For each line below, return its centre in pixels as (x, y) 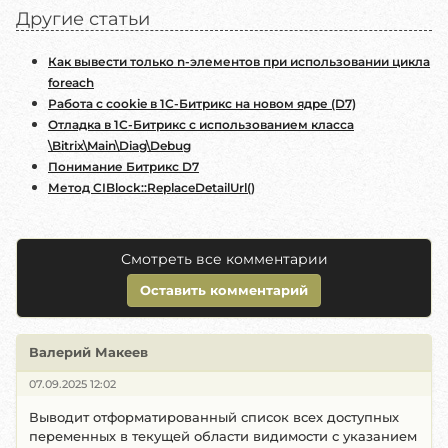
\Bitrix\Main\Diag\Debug (119, 145)
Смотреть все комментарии (224, 259)
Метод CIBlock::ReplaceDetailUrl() (151, 187)
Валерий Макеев (88, 352)
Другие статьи (83, 19)
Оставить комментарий (224, 290)
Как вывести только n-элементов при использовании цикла (239, 61)
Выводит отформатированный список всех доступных (214, 417)
